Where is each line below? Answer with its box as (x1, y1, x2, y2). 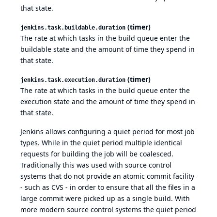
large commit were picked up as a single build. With (20, 194, 190, 203)
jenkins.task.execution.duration (20, 77, 125, 84)
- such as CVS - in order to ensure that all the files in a (20, 183, 195, 192)
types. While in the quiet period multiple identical (20, 138, 182, 148)
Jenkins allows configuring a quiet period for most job (20, 127, 195, 137)
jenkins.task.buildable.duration (20, 24, 125, 31)
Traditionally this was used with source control (20, 160, 171, 170)
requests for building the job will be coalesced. (20, 149, 173, 159)
